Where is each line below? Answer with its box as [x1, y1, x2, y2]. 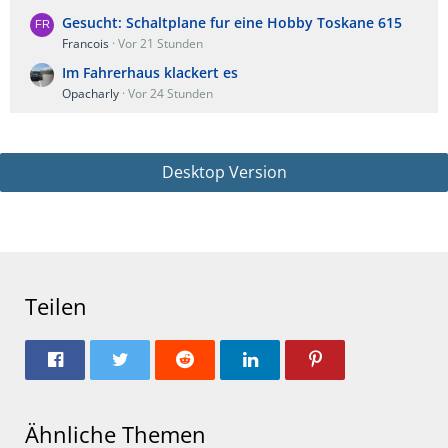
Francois [62, 35, 109, 53]
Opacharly [62, 85, 119, 103]
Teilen [25, 291, 87, 322]
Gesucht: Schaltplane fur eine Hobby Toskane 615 [62, 13, 402, 33]
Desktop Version [161, 161, 287, 184]
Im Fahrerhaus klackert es [62, 63, 238, 83]
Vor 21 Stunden [118, 35, 203, 53]
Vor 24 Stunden [128, 85, 213, 103]
